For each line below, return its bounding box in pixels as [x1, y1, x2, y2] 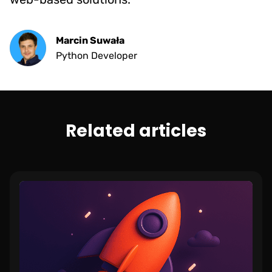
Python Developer [56, 49, 137, 61]
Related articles [66, 118, 206, 143]
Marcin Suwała [56, 34, 124, 46]
